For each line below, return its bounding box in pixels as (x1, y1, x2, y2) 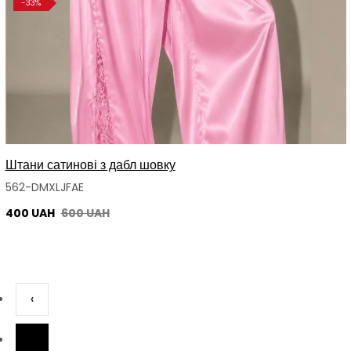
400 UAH (5, 205, 57, 222)
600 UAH (60, 205, 110, 222)
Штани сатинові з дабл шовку (5, 156, 175, 175)
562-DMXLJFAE (5, 179, 84, 196)
